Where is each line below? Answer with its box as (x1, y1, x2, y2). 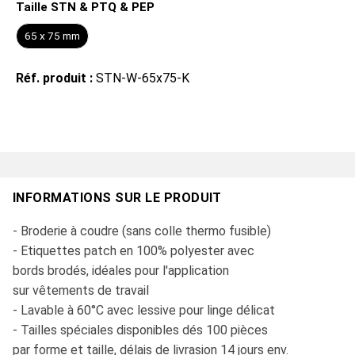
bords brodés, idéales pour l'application (13, 263, 229, 279)
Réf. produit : (16, 71, 96, 86)
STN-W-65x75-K (96, 71, 189, 86)
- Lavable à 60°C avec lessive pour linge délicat (13, 303, 275, 319)
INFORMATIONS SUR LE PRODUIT (13, 190, 222, 206)
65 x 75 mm (25, 29, 80, 43)
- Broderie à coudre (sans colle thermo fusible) (13, 223, 271, 239)
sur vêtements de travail (13, 283, 149, 299)
